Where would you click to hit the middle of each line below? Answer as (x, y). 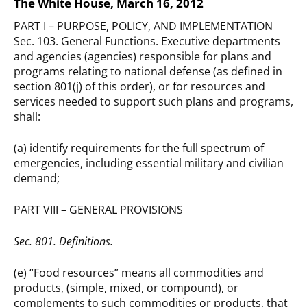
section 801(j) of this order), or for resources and (139, 87)
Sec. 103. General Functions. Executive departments (147, 41)
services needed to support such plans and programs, (153, 102)
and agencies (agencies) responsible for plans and (143, 57)
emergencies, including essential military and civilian (149, 163)
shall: (27, 117)
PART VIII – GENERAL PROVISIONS (98, 210)
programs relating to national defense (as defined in (148, 72)
